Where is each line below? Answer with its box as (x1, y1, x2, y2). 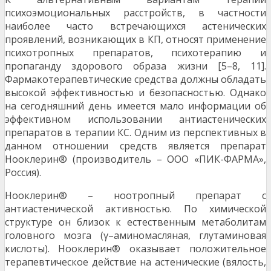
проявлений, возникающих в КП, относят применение (5, 33, 266, 47)
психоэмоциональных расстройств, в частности (5, 6, 266, 20)
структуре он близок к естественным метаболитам (5, 215, 266, 229)
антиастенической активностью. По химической (5, 202, 266, 216)
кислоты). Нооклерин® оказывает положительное (5, 242, 266, 256)
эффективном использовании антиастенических (5, 113, 266, 126)
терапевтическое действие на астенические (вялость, (5, 255, 266, 269)
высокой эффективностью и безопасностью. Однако (5, 86, 266, 100)
